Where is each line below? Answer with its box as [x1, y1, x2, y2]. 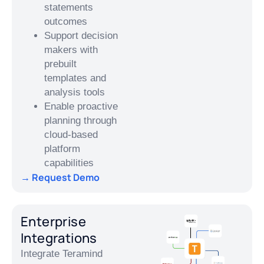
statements [44, 1, 93, 13]
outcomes [44, 15, 87, 27]
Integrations [21, 229, 97, 247]
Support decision [44, 29, 118, 41]
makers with [44, 44, 98, 55]
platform [44, 143, 80, 154]
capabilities [44, 157, 94, 169]
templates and [44, 72, 106, 84]
